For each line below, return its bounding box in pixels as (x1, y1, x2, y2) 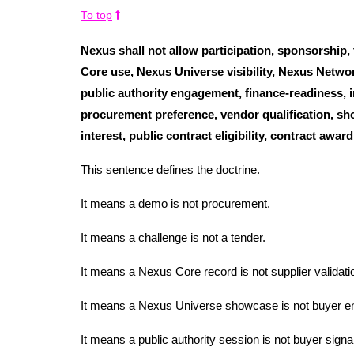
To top (81, 9, 112, 22)
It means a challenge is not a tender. (81, 231, 265, 245)
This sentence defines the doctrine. (81, 163, 260, 177)
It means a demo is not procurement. (81, 197, 270, 211)
